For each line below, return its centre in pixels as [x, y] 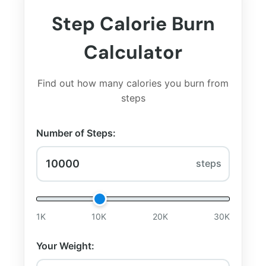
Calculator [133, 52]
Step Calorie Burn [133, 23]
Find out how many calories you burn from [133, 83]
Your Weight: [65, 246]
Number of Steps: [76, 133]
